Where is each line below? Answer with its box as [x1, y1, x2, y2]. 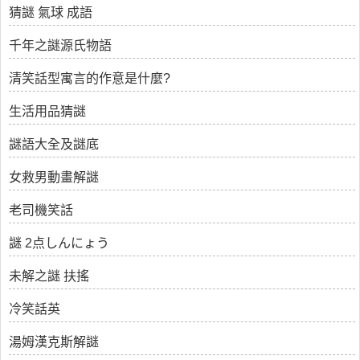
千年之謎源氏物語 [9, 39, 112, 52]
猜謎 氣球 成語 [9, 6, 92, 19]
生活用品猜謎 [9, 104, 86, 118]
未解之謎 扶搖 [9, 269, 89, 283]
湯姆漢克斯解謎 [9, 335, 99, 349]
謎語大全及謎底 [9, 137, 99, 151]
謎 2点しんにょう [9, 236, 109, 250]
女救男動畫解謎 [9, 170, 99, 184]
